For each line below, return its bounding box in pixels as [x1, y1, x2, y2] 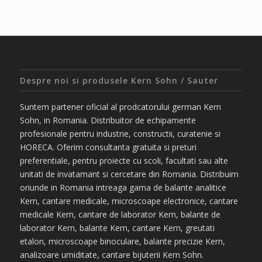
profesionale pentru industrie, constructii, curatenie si [19, 128, 220, 140]
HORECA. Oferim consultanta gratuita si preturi [19, 142, 196, 153]
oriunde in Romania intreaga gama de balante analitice [19, 182, 226, 194]
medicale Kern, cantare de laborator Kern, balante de [19, 209, 220, 220]
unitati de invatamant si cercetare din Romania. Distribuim [19, 168, 239, 180]
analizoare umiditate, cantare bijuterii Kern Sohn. [19, 249, 204, 261]
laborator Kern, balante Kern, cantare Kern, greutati [19, 222, 215, 234]
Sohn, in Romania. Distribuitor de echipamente [19, 115, 196, 126]
